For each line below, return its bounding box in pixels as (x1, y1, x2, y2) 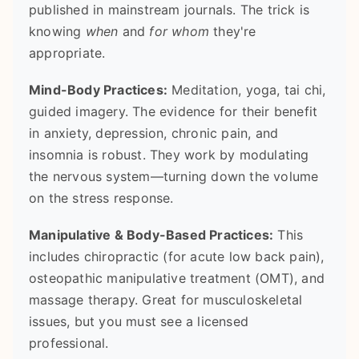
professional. (29, 335, 109, 352)
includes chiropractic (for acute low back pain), (29, 248, 325, 265)
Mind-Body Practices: (29, 81, 167, 98)
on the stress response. (29, 189, 174, 206)
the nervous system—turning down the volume (29, 167, 319, 184)
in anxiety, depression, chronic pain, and (29, 124, 279, 141)
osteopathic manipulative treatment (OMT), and (29, 270, 325, 287)
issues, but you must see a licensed (29, 313, 248, 330)
